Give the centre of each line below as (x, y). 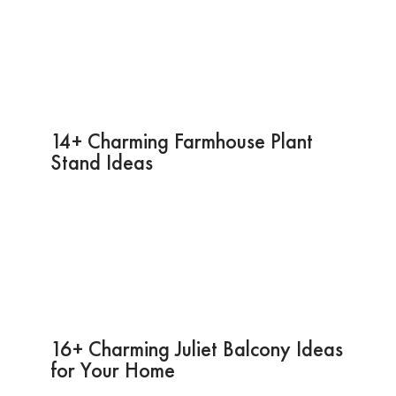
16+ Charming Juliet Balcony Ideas (196, 348)
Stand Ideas (101, 162)
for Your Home (112, 369)
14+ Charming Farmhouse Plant (181, 141)
